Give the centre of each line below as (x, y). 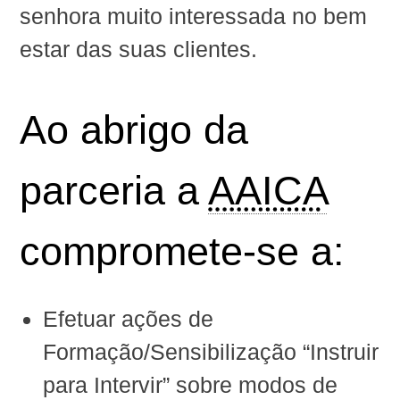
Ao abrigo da (134, 130)
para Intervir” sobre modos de (190, 384)
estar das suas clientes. (139, 50)
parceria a (114, 191)
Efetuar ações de (128, 318)
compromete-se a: (183, 252)
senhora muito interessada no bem (194, 17)
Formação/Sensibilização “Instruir (210, 351)
